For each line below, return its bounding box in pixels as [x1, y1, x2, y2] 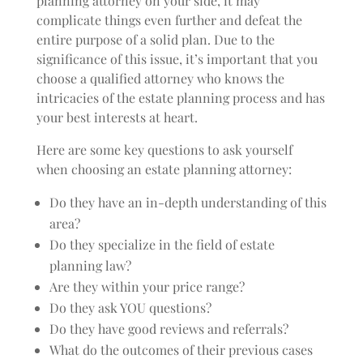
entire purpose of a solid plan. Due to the [36, 31, 275, 48]
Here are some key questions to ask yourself [36, 141, 293, 158]
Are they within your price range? [49, 278, 245, 295]
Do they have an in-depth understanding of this [49, 194, 327, 211]
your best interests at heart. [36, 109, 201, 126]
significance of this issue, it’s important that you [36, 50, 318, 67]
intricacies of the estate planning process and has [36, 89, 325, 106]
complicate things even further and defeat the [36, 11, 302, 28]
